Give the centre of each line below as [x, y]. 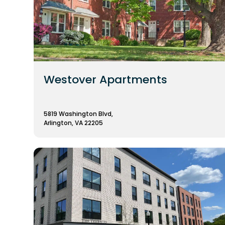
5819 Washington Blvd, [78, 114]
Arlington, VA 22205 [73, 123]
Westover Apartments [105, 80]
